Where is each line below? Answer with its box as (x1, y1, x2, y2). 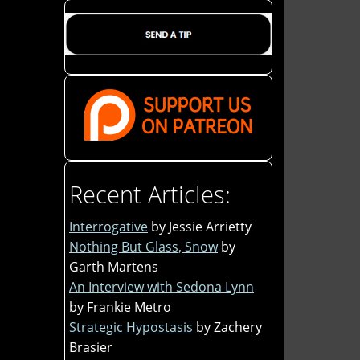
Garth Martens (69, 257, 158, 276)
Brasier (69, 337, 112, 356)
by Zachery (196, 317, 262, 336)
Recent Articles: (69, 178, 231, 210)
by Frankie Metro (69, 297, 171, 316)
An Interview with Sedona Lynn (69, 277, 254, 296)
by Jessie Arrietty (151, 217, 252, 235)
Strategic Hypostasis (69, 317, 193, 336)
